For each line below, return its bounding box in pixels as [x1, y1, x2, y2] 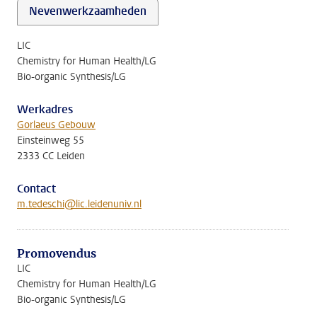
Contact [17, 181, 56, 196]
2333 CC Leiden [17, 149, 85, 163]
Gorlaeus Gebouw [17, 118, 96, 132]
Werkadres [17, 102, 73, 117]
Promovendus [17, 246, 96, 260]
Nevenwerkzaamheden [29, 4, 146, 18]
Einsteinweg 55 [17, 134, 84, 147]
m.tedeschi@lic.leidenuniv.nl [17, 197, 142, 211]
